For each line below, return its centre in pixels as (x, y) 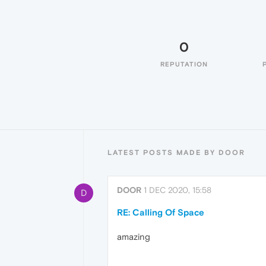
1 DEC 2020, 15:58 (178, 190)
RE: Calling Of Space (161, 212)
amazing (134, 237)
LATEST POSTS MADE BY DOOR (176, 153)
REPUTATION (184, 64)
